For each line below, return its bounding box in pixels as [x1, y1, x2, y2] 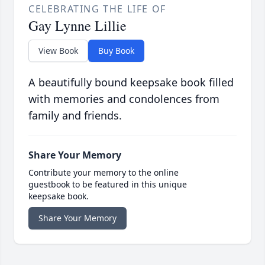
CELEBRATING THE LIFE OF [28, 2, 166, 16]
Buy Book [98, 45, 134, 57]
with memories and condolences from [28, 92, 219, 106]
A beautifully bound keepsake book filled [28, 75, 234, 90]
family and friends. [28, 108, 122, 123]
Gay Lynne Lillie [28, 16, 127, 35]
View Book [38, 45, 78, 57]
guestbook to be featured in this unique [28, 179, 187, 190]
